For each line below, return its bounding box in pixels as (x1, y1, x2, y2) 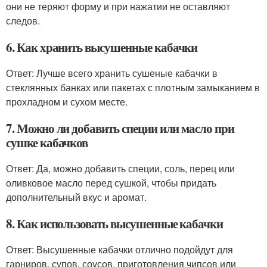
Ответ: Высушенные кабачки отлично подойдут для (6, 243, 233, 256)
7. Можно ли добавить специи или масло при (6, 119, 234, 137)
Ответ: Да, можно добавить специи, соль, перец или (6, 162, 235, 175)
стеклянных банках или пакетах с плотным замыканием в (6, 80, 260, 94)
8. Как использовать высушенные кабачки (6, 215, 223, 232)
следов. (6, 14, 40, 27)
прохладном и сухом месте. (6, 95, 128, 108)
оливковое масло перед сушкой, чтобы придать (6, 176, 216, 190)
